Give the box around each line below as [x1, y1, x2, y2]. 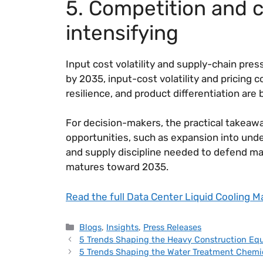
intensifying [66, 20, 178, 45]
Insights [106, 221, 139, 232]
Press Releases [143, 221, 202, 232]
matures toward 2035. [66, 161, 168, 173]
